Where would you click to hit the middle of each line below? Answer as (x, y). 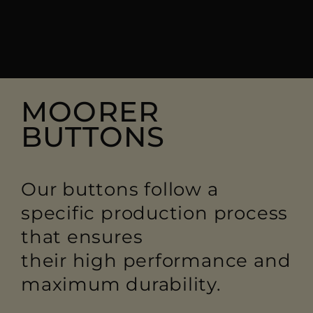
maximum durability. (121, 284)
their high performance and (156, 261)
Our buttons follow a (120, 189)
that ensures (82, 237)
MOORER (90, 111)
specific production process (155, 213)
